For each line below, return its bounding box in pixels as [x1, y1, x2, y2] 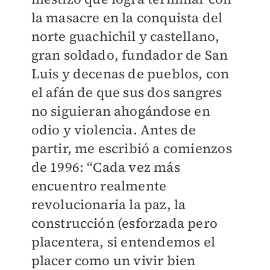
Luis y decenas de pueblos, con [31, 64, 230, 83]
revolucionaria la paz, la [31, 195, 186, 214]
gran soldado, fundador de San [31, 46, 228, 64]
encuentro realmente [31, 177, 167, 195]
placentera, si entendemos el [31, 233, 216, 251]
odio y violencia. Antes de [31, 121, 196, 139]
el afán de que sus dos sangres [31, 83, 222, 102]
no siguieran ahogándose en [31, 102, 210, 121]
